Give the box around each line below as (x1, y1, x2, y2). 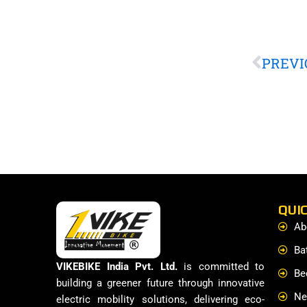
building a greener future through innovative (56, 277, 265, 290)
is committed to (177, 260, 265, 273)
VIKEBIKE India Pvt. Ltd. (56, 260, 177, 273)
